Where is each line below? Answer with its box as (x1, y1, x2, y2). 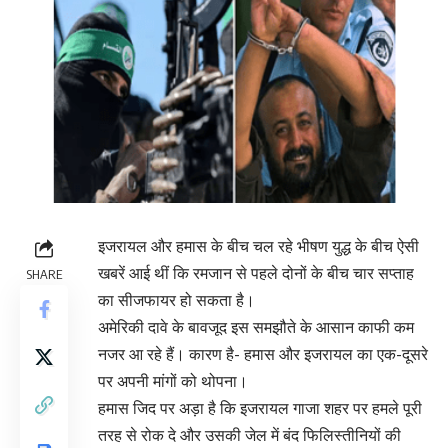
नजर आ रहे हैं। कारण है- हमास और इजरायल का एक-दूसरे (98, 344, 428, 365)
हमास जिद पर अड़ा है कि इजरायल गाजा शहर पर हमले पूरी (98, 398, 422, 419)
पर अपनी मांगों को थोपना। (98, 371, 248, 392)
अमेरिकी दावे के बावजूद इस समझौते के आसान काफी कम (98, 317, 414, 338)
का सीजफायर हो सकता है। (98, 290, 255, 311)
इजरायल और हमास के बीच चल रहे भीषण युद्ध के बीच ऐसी (98, 236, 419, 257)
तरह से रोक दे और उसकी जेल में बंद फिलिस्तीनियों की (98, 425, 401, 446)
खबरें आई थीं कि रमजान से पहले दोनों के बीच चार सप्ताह (98, 263, 414, 284)
